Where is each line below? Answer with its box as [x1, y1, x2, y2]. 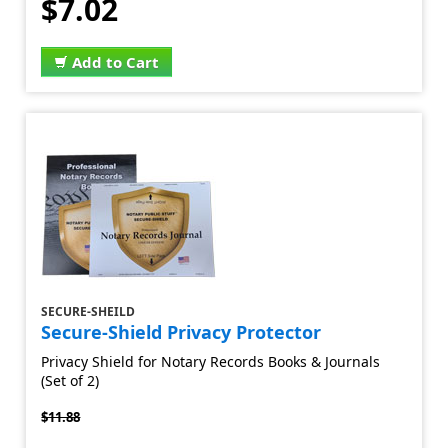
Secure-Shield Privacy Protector [41, 320, 322, 344]
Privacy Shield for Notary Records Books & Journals [41, 352, 381, 371]
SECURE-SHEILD [41, 303, 136, 320]
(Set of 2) [41, 371, 100, 390]
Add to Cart [72, 52, 160, 72]
